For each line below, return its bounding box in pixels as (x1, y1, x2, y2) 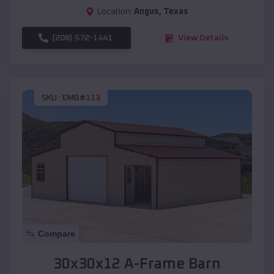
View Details (178, 34, 228, 43)
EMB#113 (62, 93, 100, 102)
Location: (97, 7, 132, 17)
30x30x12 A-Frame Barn (53, 257, 221, 272)
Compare (38, 229, 75, 239)
